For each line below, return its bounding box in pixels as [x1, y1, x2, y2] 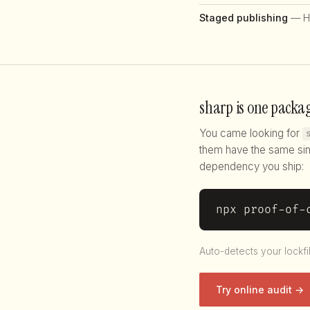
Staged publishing [199, 11, 288, 24]
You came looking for [199, 126, 302, 140]
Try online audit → [216, 283, 304, 295]
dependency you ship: [199, 159, 304, 173]
